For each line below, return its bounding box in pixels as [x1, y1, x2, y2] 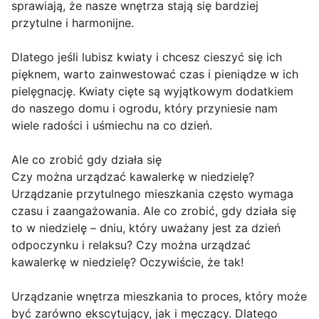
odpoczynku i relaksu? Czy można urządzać [11, 238, 251, 253]
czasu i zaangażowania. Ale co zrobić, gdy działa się [11, 204, 296, 219]
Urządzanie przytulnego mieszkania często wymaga [11, 187, 293, 202]
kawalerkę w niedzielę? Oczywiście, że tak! [11, 255, 244, 270]
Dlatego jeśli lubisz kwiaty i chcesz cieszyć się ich [11, 50, 282, 65]
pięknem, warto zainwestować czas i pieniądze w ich [11, 67, 298, 82]
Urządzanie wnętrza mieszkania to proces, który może [11, 289, 307, 304]
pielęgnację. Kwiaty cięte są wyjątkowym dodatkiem [11, 84, 293, 99]
